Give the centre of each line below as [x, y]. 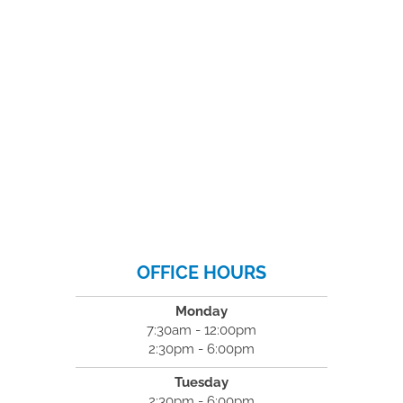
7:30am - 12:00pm [201, 330]
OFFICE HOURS [201, 272]
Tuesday [201, 382]
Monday [201, 311]
